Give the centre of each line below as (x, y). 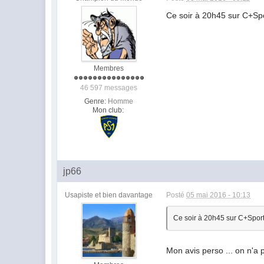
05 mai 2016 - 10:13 (219, 195)
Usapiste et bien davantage (109, 195)
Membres (109, 68)
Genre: (95, 101)
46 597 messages (109, 88)
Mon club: (108, 110)
